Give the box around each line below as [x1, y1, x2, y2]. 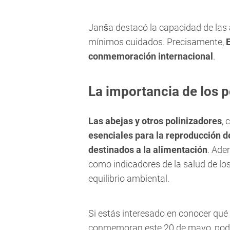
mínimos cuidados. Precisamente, [88, 36, 226, 48]
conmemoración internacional [88, 51, 213, 62]
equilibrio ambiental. [88, 173, 169, 184]
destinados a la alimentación [88, 144, 207, 156]
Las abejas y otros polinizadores [88, 116, 222, 127]
